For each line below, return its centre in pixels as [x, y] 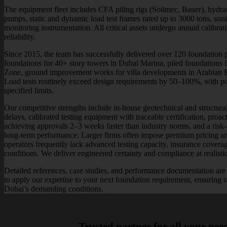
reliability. [20, 36]
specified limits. [29, 90]
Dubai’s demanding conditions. [54, 188]
